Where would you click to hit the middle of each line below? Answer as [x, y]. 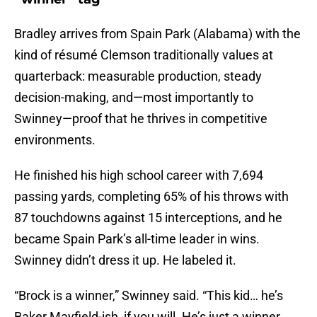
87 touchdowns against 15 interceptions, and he [148, 218]
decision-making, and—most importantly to [134, 98]
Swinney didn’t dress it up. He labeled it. [125, 260]
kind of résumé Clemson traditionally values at [144, 55]
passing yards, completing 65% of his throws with [151, 197]
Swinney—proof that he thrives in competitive [141, 119]
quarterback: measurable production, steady [138, 76]
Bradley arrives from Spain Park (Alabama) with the [157, 34]
